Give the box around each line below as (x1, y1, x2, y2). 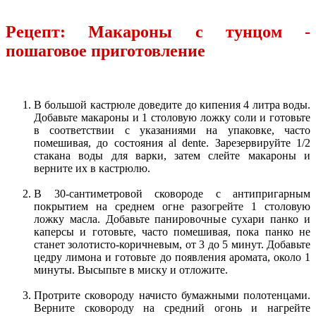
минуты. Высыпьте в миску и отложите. (34, 263, 228, 276)
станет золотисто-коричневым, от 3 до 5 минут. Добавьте (34, 238, 310, 250)
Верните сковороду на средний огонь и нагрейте (34, 301, 310, 314)
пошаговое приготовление (6, 42, 205, 61)
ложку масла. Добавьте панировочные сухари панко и (34, 212, 310, 225)
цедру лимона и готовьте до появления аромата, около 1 (34, 250, 310, 263)
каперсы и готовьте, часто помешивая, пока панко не (34, 225, 310, 238)
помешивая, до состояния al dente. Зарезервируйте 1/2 (34, 136, 310, 149)
